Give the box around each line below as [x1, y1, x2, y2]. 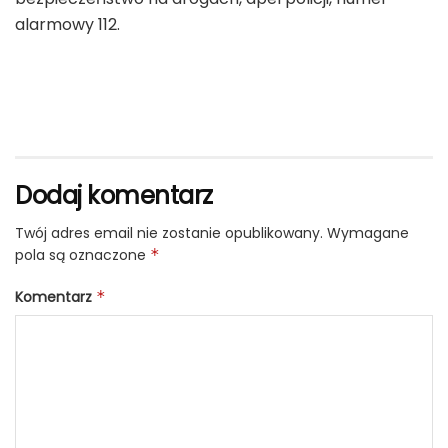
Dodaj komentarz [15, 178, 213, 212]
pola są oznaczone [15, 244, 150, 265]
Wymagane [327, 222, 409, 243]
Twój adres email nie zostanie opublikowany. [15, 222, 323, 243]
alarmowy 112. [15, 12, 120, 36]
